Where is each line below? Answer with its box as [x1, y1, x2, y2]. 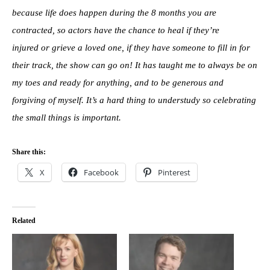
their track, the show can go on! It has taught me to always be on [12, 60, 257, 70]
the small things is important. [12, 112, 121, 122]
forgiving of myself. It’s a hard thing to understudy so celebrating [12, 95, 256, 105]
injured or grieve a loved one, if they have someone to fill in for [12, 42, 250, 52]
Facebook [84, 166, 119, 178]
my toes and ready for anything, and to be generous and [12, 77, 224, 87]
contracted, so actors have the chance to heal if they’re [12, 25, 219, 35]
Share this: [12, 147, 46, 156]
